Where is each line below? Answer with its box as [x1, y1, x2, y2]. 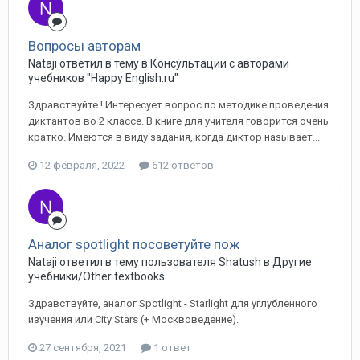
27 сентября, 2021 [39, 342, 126, 354]
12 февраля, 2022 [39, 159, 125, 171]
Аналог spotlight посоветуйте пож [28, 236, 239, 252]
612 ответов [149, 159, 214, 171]
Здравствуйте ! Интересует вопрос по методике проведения [28, 99, 329, 111]
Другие [272, 256, 312, 268]
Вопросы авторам [28, 38, 141, 54]
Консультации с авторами [150, 57, 289, 70]
